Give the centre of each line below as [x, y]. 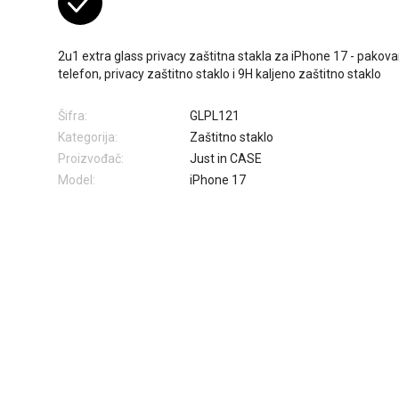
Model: [77, 180]
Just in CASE [226, 159]
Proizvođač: [91, 159]
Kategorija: [88, 138]
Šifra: [73, 116]
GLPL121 [215, 116]
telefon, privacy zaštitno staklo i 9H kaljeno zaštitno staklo [220, 74]
